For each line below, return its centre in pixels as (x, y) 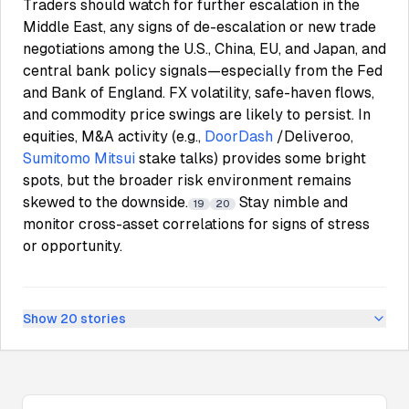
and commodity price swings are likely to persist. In (197, 115)
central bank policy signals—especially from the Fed (203, 71)
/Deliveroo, (315, 136)
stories (102, 319)
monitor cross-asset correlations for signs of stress (196, 224)
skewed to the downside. (105, 202)
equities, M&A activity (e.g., (114, 136)
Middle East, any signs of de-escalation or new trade (199, 27)
